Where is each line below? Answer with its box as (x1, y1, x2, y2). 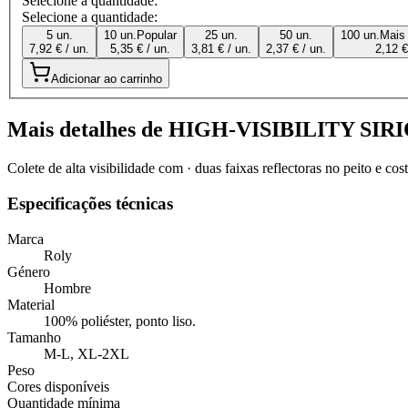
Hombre (44, 280, 91, 296)
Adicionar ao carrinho (51, 72, 162, 87)
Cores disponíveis (7, 378, 109, 394)
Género (7, 263, 50, 280)
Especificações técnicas (7, 194, 173, 213)
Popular (137, 28, 177, 43)
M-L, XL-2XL (44, 345, 129, 362)
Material (7, 296, 55, 312)
